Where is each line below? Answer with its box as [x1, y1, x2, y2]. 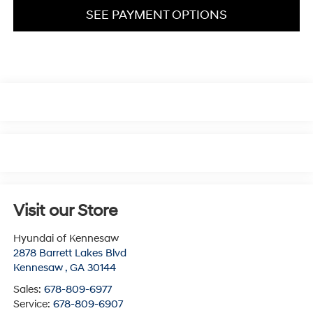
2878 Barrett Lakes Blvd [13, 246, 126, 260]
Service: [13, 297, 53, 311]
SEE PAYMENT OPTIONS [86, 6, 227, 23]
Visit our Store [13, 200, 117, 221]
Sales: [13, 282, 44, 296]
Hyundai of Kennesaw [13, 231, 119, 245]
